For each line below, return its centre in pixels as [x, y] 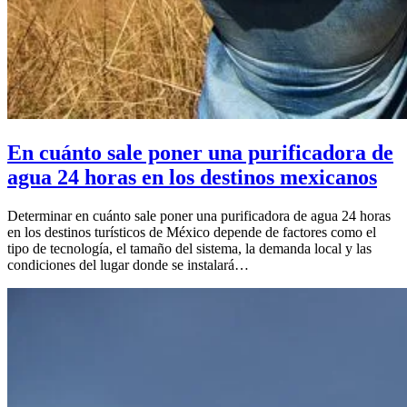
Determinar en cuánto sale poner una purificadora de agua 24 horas [199, 215]
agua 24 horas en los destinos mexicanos [192, 177]
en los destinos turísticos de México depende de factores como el [192, 232]
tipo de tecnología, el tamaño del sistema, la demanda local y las [189, 248]
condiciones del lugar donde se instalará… [128, 264]
